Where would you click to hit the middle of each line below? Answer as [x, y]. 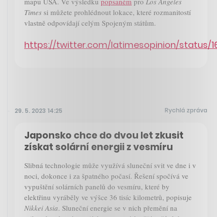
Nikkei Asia [41, 208]
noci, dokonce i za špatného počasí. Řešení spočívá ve [106, 176]
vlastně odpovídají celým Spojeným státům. [90, 23]
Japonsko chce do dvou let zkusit [104, 136]
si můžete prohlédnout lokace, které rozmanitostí [117, 12]
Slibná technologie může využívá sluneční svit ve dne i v [110, 165]
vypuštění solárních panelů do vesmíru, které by [97, 187]
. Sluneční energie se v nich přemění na [118, 208]
